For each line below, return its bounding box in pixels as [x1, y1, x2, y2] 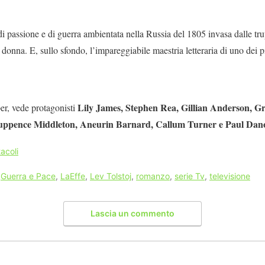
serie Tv [174, 171, 205, 182]
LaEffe [60, 171, 85, 182]
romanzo [136, 171, 170, 182]
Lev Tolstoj [90, 171, 131, 182]
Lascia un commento [91, 208, 174, 218]
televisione [209, 171, 250, 182]
